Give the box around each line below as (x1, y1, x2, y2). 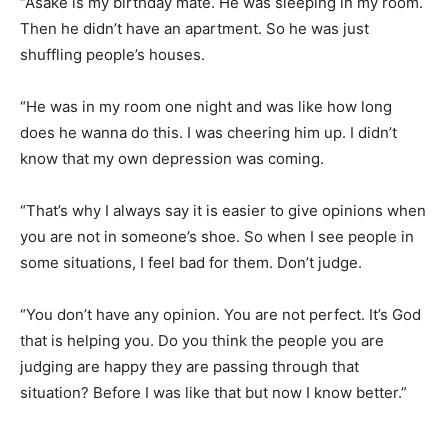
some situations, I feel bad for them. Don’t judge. (20, 252, 362, 272)
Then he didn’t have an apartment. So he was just (20, 18, 369, 38)
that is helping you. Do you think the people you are (20, 330, 384, 350)
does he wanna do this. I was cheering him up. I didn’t (20, 122, 397, 142)
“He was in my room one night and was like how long (20, 96, 392, 116)
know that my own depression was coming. (20, 148, 324, 168)
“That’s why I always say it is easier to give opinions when (20, 200, 426, 220)
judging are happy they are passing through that (20, 356, 359, 376)
